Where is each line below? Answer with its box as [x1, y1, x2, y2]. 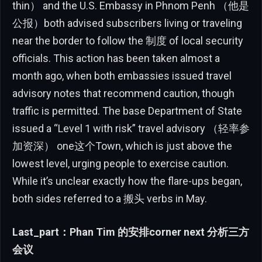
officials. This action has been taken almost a [12, 51, 220, 64]
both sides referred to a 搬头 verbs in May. [12, 192, 207, 205]
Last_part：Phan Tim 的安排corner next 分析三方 [12, 226, 249, 239]
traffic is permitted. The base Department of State [12, 104, 242, 117]
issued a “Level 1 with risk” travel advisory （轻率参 [12, 122, 250, 135]
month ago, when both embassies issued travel [12, 69, 232, 82]
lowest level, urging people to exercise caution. [12, 157, 229, 170]
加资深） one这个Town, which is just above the [12, 139, 232, 152]
